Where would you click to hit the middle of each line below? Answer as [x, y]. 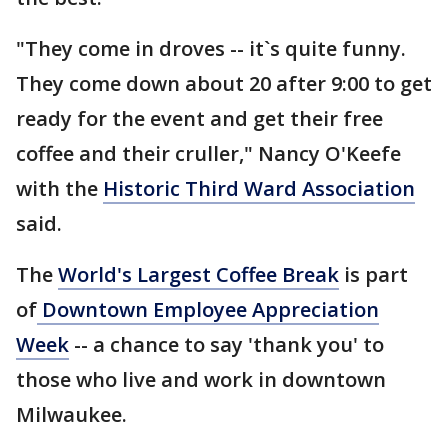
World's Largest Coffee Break [198, 274]
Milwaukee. [71, 414]
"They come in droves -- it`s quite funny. [213, 48]
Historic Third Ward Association [259, 188]
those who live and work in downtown [201, 379]
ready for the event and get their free [199, 118]
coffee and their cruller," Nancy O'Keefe [208, 153]
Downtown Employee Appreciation [208, 309]
